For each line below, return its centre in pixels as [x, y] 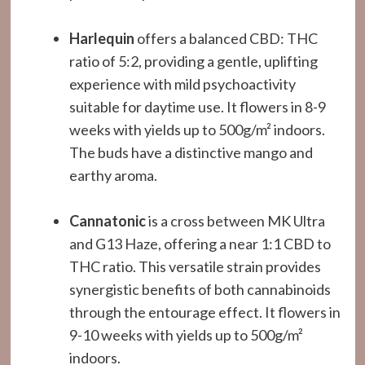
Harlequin [101, 38]
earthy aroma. [113, 175]
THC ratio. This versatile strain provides [195, 266]
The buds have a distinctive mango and [191, 152]
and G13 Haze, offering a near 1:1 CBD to [200, 244]
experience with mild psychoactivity [182, 84]
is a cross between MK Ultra [235, 221]
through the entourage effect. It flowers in [204, 312]
